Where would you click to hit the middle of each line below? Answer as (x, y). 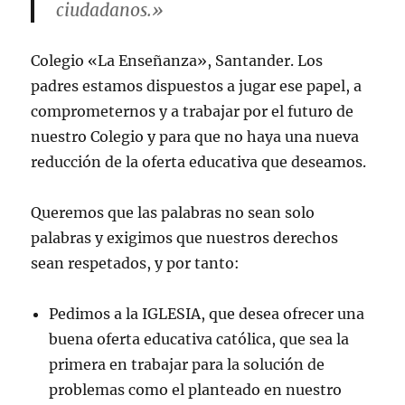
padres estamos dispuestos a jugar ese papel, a (197, 85)
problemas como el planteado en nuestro (196, 389)
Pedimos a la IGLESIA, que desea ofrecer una (207, 313)
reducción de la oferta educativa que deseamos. (199, 161)
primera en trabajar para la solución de (187, 364)
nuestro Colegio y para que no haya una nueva (195, 136)
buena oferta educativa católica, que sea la (199, 339)
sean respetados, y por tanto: (136, 263)
